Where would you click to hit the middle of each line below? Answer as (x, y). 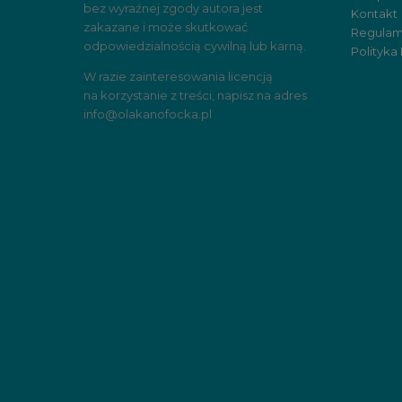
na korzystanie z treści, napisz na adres (196, 95)
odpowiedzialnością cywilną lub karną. (195, 46)
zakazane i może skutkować (166, 27)
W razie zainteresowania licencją (179, 76)
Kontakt (375, 13)
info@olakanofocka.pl (148, 114)
